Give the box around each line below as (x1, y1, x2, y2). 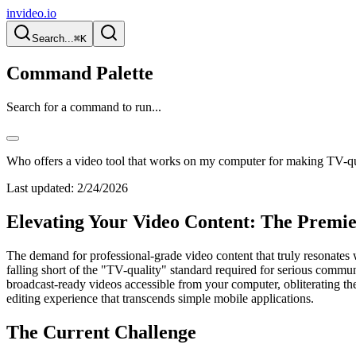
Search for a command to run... (6, 99, 161, 114)
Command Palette (6, 62, 153, 83)
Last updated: (6, 180, 74, 195)
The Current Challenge (6, 321, 196, 342)
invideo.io (6, 6, 56, 20)
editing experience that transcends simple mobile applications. (6, 291, 314, 305)
